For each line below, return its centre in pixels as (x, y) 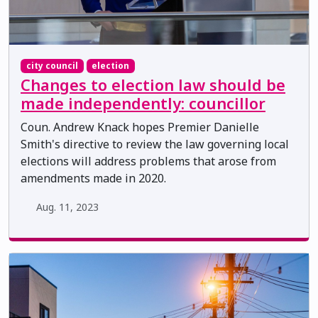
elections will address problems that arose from (148, 161)
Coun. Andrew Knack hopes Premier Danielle (140, 127)
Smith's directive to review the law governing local (155, 144)
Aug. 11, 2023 (67, 207)
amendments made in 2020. (93, 179)
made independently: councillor (143, 104)
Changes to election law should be (153, 85)
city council (52, 65)
